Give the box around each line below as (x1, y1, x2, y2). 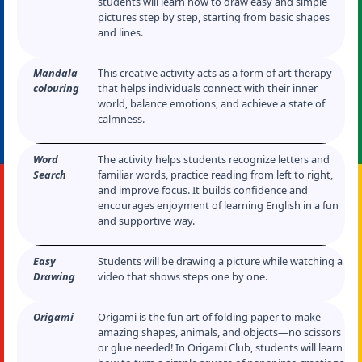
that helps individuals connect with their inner (98, 81, 318, 95)
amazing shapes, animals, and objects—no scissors (98, 325, 341, 339)
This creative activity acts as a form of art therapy (98, 65, 332, 80)
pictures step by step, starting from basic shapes (98, 10, 330, 24)
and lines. (98, 25, 143, 40)
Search (33, 167, 66, 182)
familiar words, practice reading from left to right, (98, 167, 333, 182)
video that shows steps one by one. (98, 269, 267, 284)
